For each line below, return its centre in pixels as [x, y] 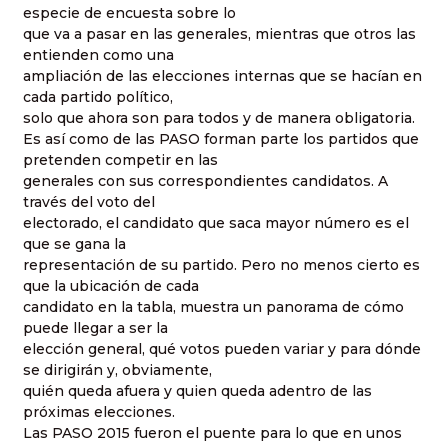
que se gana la [74, 244]
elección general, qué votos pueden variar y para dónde [222, 349]
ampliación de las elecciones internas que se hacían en [222, 76]
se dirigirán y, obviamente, [117, 370]
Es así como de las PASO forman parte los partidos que [221, 139]
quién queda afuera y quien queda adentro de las [197, 391]
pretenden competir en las [120, 160]
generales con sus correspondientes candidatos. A [205, 181]
